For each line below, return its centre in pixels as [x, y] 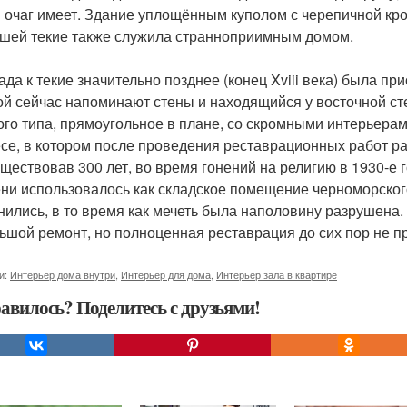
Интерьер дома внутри [63, 274]
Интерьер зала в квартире [277, 274]
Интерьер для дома [166, 274]
